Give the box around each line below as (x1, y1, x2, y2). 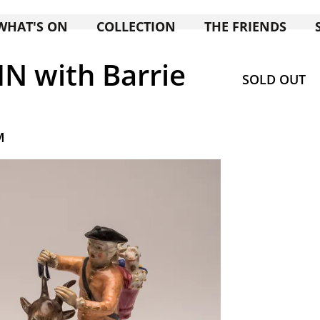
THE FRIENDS (204, 17, 286, 35)
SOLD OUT (241, 71, 306, 88)
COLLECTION (96, 17, 176, 35)
